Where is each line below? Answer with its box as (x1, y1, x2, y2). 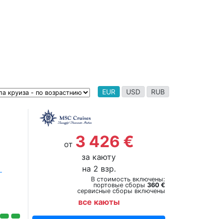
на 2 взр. (82, 164, 116, 174)
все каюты (78, 197, 120, 207)
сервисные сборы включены (77, 187, 165, 195)
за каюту (82, 152, 116, 162)
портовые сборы (93, 181, 147, 189)
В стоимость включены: (90, 175, 165, 183)
